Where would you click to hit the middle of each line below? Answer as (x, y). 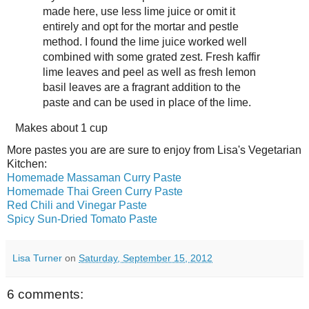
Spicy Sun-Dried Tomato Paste (82, 219)
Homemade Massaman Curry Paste (94, 177)
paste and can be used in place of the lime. (147, 102)
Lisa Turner (37, 258)
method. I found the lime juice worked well (144, 41)
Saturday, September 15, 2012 (146, 258)
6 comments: (45, 294)
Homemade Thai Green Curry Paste (95, 191)
